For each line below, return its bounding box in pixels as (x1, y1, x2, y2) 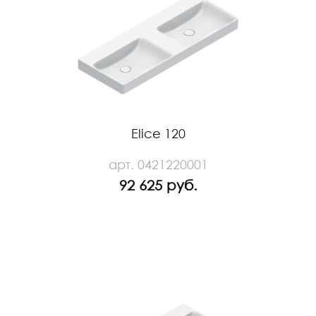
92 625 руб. (119, 176, 197, 193)
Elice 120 (130, 125, 186, 141)
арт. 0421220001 (108, 156, 208, 172)
